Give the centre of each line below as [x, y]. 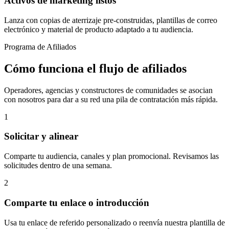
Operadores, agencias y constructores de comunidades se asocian [108, 90]
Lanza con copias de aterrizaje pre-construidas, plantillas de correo [111, 20]
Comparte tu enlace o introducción [77, 202]
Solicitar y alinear [41, 136]
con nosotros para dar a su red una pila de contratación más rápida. [111, 99]
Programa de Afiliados [40, 47]
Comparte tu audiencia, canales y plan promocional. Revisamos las [111, 156]
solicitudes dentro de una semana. [58, 166]
